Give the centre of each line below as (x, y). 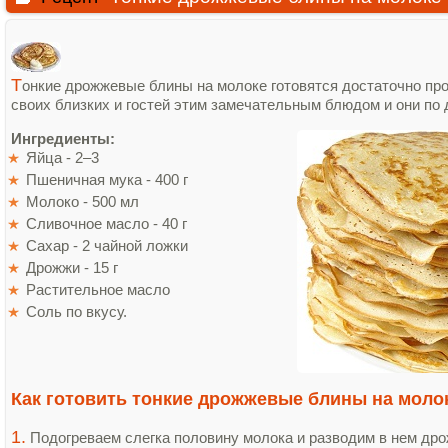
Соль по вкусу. (78, 311)
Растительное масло (98, 289)
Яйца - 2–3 (62, 157)
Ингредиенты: (63, 138)
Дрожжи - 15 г (74, 267)
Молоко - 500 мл (86, 201)
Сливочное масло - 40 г (108, 223)
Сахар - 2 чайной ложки (109, 245)
